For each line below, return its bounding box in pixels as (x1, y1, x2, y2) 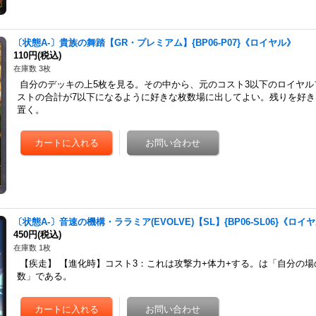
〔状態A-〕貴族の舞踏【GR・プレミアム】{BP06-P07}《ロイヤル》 (13, 37, 296, 48)
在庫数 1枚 (13, 243, 51, 252)
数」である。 (17, 271, 73, 281)
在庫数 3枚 (13, 64, 51, 73)
